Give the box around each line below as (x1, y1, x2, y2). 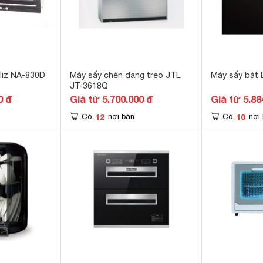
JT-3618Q (70, 81, 108, 90)
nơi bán (108, 112, 134, 121)
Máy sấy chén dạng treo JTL (70, 70, 180, 80)
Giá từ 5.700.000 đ (70, 93, 153, 104)
